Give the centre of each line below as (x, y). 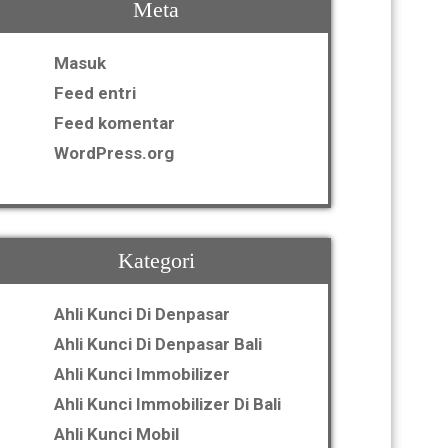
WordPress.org (114, 153)
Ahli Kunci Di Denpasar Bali (158, 344)
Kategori (156, 260)
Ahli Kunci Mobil (116, 434)
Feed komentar (114, 123)
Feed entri (95, 93)
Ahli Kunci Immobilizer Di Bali (167, 404)
